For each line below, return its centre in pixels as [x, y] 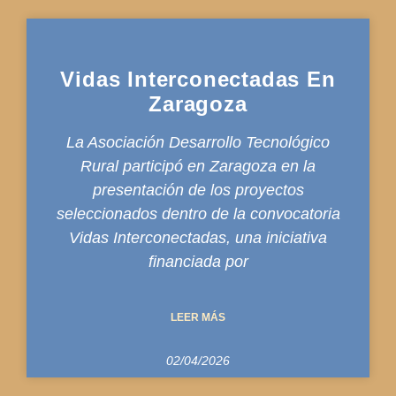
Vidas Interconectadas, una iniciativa [198, 237]
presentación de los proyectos [198, 190]
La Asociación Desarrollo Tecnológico [198, 142]
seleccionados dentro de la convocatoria [198, 213]
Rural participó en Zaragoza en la [198, 166]
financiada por [198, 261]
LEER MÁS [198, 317]
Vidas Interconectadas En [198, 79]
